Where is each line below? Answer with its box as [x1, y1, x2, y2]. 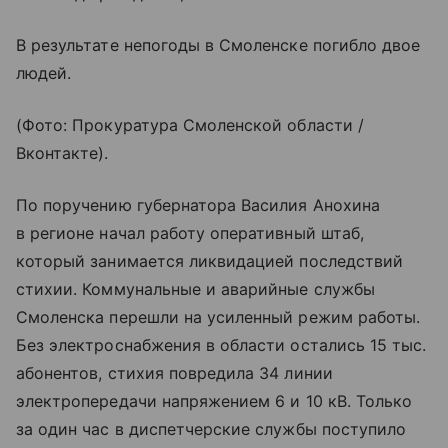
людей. [16, 63, 72, 84]
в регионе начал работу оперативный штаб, [16, 223, 364, 244]
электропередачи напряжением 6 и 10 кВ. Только [16, 391, 413, 412]
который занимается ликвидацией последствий [16, 251, 404, 272]
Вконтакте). [16, 143, 109, 164]
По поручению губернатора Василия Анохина [16, 195, 380, 216]
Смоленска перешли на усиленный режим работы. [16, 307, 421, 328]
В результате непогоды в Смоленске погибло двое [16, 35, 421, 56]
